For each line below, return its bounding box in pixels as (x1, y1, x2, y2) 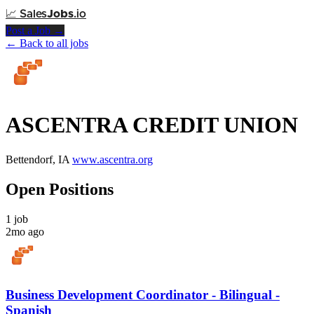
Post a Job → (6, 25, 64, 36)
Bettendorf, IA (6, 153, 69, 165)
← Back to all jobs (6, 37, 88, 49)
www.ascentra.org (72, 153, 153, 165)
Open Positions (6, 179, 114, 198)
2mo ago (6, 225, 44, 238)
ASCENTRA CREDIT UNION (6, 112, 298, 138)
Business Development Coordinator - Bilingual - (6, 287, 280, 303)
